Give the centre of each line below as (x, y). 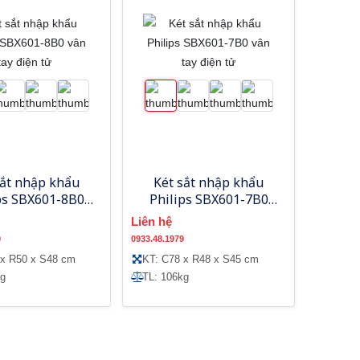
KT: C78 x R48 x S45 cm (201, 259)
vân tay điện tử (209, 216)
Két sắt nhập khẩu (209, 182)
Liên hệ (152, 221)
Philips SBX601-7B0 (209, 199)
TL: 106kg (166, 276)
